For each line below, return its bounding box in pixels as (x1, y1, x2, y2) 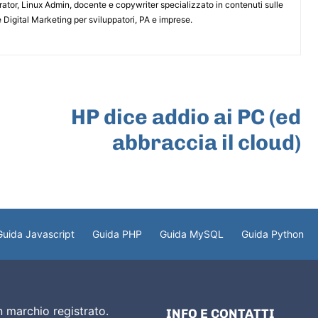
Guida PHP (92, 227, 142, 240)
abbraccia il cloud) (111, 129, 301, 155)
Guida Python (241, 227, 304, 240)
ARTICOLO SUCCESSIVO (180, 87, 301, 101)
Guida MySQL (160, 227, 224, 240)
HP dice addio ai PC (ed (70, 104, 301, 130)
